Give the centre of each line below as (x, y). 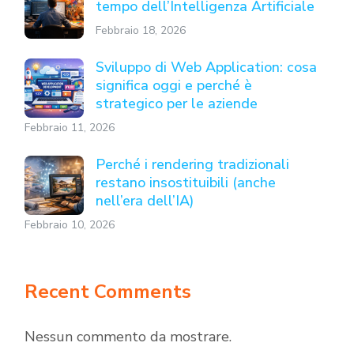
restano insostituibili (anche (186, 183)
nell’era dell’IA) (145, 201)
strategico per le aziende (177, 104)
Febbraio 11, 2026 (70, 128)
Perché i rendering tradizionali (192, 164)
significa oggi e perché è (174, 85)
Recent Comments (108, 292)
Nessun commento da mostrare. (128, 337)
